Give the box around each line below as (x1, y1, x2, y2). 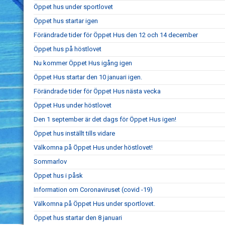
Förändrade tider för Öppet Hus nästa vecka (34, 87, 161, 95)
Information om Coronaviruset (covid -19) (34, 186, 153, 193)
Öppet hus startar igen (34, 17, 98, 25)
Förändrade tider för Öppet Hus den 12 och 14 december (34, 31, 198, 39)
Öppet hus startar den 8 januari (34, 214, 122, 221)
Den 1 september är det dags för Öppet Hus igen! (34, 116, 176, 123)
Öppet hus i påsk (34, 172, 83, 179)
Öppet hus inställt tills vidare (34, 130, 115, 137)
